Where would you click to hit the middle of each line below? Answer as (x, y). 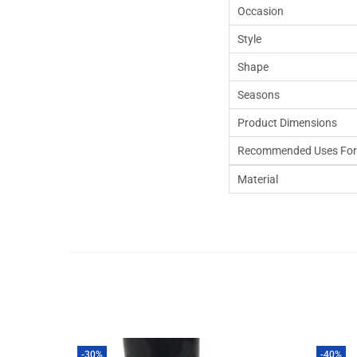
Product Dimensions (287, 123)
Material (258, 179)
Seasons (259, 95)
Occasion (261, 11)
